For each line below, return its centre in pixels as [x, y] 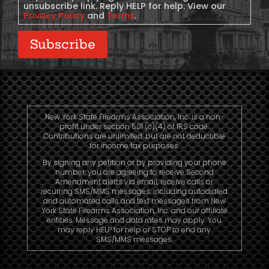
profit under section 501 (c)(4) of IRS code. [134, 127]
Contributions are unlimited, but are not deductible [134, 136]
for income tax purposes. [134, 146]
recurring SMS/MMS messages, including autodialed [134, 192]
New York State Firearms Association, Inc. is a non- [134, 117]
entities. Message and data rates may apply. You [134, 220]
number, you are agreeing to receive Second [134, 172]
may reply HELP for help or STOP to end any [134, 230]
